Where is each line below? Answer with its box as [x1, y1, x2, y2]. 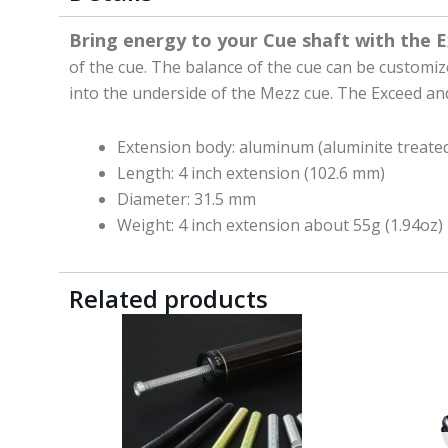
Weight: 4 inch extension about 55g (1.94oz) [117, 213, 444, 236]
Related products [69, 281, 269, 315]
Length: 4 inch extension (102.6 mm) [117, 161, 386, 184]
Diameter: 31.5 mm [117, 187, 257, 210]
